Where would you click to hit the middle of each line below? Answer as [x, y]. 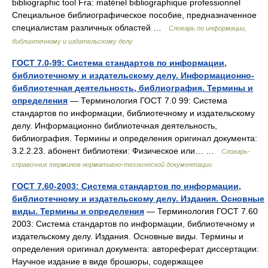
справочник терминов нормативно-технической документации [112, 164]
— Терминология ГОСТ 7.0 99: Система [147, 100]
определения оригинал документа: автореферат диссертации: [135, 249]
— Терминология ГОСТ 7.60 [201, 211]
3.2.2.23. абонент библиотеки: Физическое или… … [117, 150]
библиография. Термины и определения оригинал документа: [135, 138]
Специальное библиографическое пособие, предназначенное [134, 15]
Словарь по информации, [208, 28]
